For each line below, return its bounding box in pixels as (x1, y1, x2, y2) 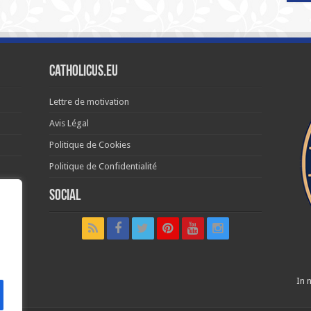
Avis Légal (49, 118, 90, 128)
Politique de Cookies (49, 140, 131, 150)
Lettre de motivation (49, 96, 130, 107)
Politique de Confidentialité (49, 161, 158, 171)
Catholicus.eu (49, 64, 119, 80)
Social (49, 188, 81, 204)
